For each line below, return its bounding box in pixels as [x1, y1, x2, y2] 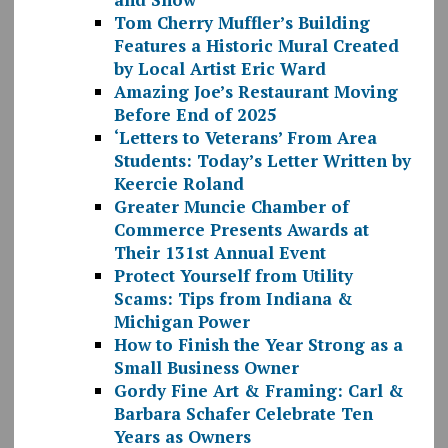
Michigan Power [113, 310, 250, 334]
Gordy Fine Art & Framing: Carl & [113, 379, 404, 403]
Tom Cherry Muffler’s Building [113, 11, 370, 35]
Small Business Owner [113, 356, 299, 380]
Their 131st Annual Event [113, 241, 326, 265]
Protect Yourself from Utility [113, 264, 353, 288]
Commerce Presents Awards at [113, 218, 369, 242]
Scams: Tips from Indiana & [113, 287, 353, 311]
